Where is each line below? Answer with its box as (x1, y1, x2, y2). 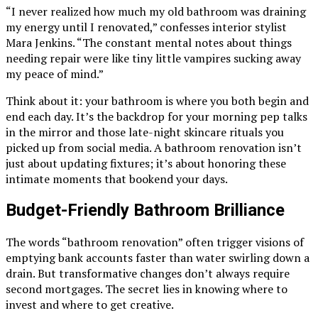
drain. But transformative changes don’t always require (6, 265, 290, 282)
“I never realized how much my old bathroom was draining (6, 3, 306, 19)
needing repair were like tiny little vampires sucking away (6, 50, 301, 66)
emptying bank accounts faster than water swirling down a (6, 250, 309, 266)
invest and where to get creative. (6, 297, 174, 313)
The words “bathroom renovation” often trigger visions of (6, 234, 304, 251)
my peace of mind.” (6, 65, 104, 82)
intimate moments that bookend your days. (6, 170, 228, 187)
